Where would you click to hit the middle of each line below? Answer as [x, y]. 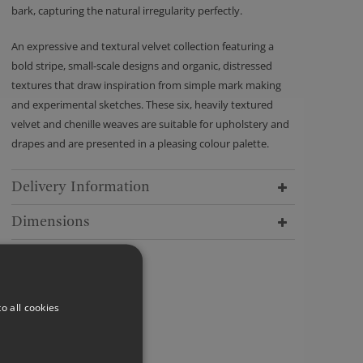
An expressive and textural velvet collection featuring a [143, 46]
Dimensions [51, 222]
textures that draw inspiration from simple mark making [146, 85]
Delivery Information [81, 187]
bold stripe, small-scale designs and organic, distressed [142, 66]
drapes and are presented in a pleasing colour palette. [140, 143]
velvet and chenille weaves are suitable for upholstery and [150, 124]
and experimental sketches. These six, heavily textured [142, 105]
